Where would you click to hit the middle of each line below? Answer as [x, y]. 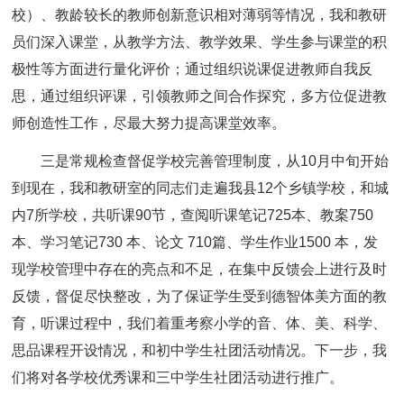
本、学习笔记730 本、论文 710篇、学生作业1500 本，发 [195, 242]
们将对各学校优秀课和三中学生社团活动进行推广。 [178, 377]
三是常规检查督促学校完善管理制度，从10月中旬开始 [215, 161]
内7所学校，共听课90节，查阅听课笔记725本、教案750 [193, 215]
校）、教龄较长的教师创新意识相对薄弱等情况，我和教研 [200, 15]
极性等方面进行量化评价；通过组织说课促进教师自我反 [193, 69]
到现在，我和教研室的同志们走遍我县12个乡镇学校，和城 [201, 188]
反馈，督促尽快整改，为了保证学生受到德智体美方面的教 [200, 296]
